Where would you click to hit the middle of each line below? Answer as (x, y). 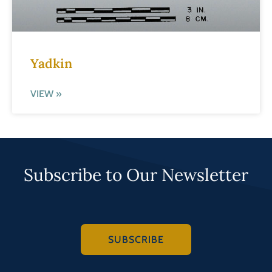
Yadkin (51, 64)
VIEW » (46, 94)
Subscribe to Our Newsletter (136, 175)
